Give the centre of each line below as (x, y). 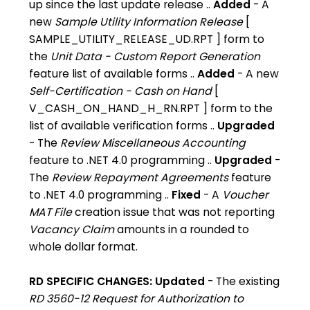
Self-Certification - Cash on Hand (122, 91)
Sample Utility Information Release (149, 22)
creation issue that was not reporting (174, 212)
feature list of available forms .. (113, 74)
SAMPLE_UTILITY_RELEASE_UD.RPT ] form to (147, 39)
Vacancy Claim (72, 229)
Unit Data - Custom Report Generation (156, 56)
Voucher (246, 195)
